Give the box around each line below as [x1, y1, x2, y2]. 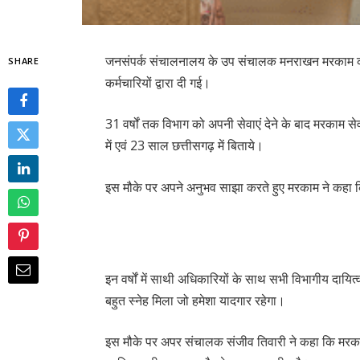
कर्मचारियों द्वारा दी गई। [105, 73, 211, 92]
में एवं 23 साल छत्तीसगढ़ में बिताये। [105, 137, 264, 155]
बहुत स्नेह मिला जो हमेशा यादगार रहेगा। [105, 291, 286, 309]
